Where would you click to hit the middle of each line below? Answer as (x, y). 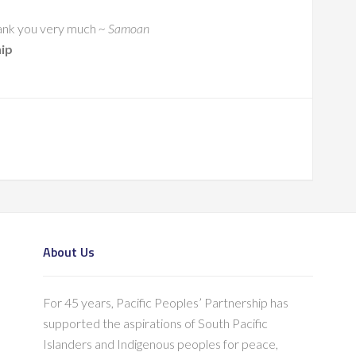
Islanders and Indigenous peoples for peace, (161, 344)
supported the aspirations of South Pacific (155, 323)
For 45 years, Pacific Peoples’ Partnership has (166, 302)
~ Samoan (124, 28)
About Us (69, 252)
